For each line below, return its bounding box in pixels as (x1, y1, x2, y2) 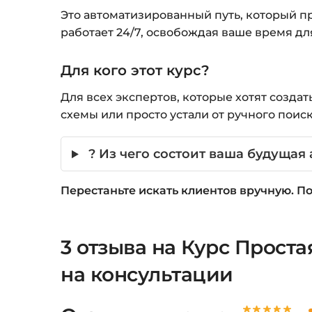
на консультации (61, 262, 233, 286)
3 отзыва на (61, 235, 182, 259)
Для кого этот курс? (61, 61, 210, 79)
